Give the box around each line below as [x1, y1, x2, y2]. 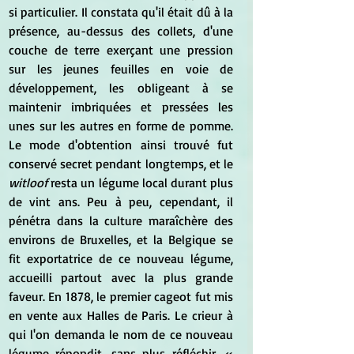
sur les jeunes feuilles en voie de [9, 60, 233, 77]
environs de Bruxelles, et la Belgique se [9, 231, 233, 247]
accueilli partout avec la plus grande [9, 269, 233, 285]
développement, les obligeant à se [9, 79, 233, 96]
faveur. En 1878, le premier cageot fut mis [9, 288, 233, 304]
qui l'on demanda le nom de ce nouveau [9, 326, 233, 342]
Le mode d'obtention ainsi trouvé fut [9, 136, 233, 153]
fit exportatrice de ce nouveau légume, [9, 250, 233, 266]
